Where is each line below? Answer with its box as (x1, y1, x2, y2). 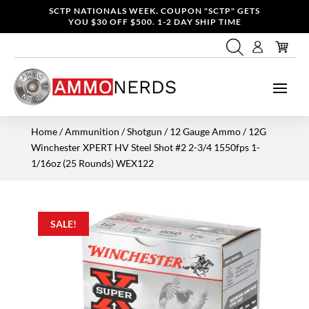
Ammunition (64, 125, 119, 137)
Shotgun (126, 125, 162, 137)
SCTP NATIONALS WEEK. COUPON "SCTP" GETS (49, 6, 260, 16)
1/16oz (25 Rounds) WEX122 (30, 157, 154, 169)
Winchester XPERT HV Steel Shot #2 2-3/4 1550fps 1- (30, 141, 260, 153)
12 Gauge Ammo (169, 125, 241, 137)
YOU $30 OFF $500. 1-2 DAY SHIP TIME (68, 17, 241, 27)
